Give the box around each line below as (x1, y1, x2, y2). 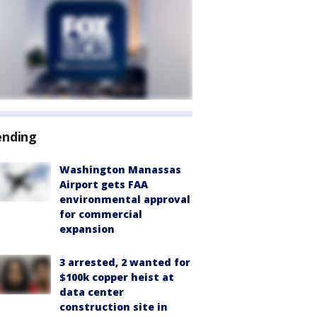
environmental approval (59, 192, 190, 206)
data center (59, 285, 124, 299)
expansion (59, 222, 115, 236)
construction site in (59, 300, 168, 313)
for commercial (59, 207, 142, 221)
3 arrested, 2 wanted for (59, 255, 190, 269)
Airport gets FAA (59, 178, 148, 191)
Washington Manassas (59, 163, 181, 176)
